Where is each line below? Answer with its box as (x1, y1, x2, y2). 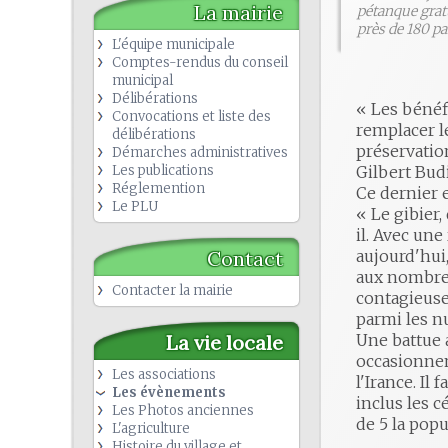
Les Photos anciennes (112, 402, 254, 419)
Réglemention (112, 180, 205, 197)
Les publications (112, 162, 214, 179)
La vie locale (166, 330, 283, 355)
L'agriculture (112, 420, 190, 437)
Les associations (112, 366, 216, 383)
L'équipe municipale (112, 36, 235, 53)
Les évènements (112, 384, 226, 401)
